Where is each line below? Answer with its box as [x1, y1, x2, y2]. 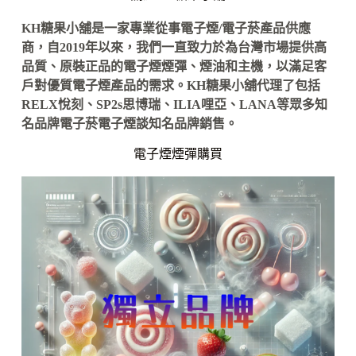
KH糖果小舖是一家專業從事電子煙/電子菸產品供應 [21, 21, 311, 35]
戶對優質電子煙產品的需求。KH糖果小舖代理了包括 [21, 79, 320, 92]
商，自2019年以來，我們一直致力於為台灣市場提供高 [21, 41, 327, 54]
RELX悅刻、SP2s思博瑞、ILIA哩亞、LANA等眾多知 [21, 98, 327, 111]
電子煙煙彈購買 [133, 147, 222, 161]
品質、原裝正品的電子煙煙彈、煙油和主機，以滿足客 [21, 60, 327, 73]
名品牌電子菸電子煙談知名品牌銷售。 [21, 117, 238, 130]
